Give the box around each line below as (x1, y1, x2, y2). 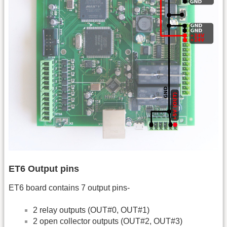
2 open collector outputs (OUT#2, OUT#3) (33, 217, 182, 226)
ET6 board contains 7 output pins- (9, 183, 130, 192)
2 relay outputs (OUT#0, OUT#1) (33, 206, 149, 215)
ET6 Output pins (9, 163, 79, 174)
